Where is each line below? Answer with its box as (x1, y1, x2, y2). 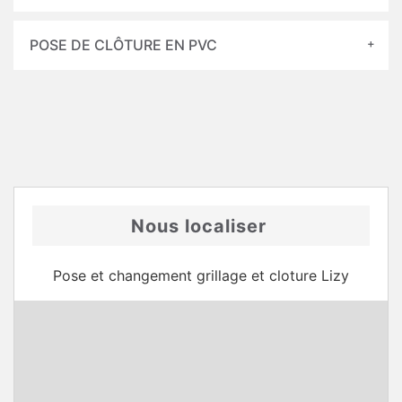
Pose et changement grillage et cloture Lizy (53, 267, 349, 284)
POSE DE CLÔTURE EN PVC (30, 36, 217, 54)
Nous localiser (131, 215, 267, 237)
